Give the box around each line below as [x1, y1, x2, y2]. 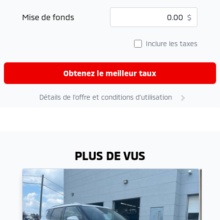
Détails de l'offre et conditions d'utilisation [39, 92, 172, 101]
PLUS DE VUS [75, 148, 145, 163]
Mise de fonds [22, 12, 75, 22]
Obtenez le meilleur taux [63, 68, 157, 78]
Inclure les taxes [146, 39, 198, 48]
